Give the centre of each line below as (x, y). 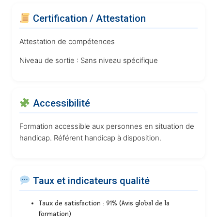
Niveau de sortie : (49, 60)
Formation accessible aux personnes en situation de (107, 126)
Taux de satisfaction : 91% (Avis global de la (104, 203)
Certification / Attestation (88, 18)
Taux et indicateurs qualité (90, 180)
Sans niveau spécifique (118, 60)
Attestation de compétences (67, 41)
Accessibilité (60, 103)
